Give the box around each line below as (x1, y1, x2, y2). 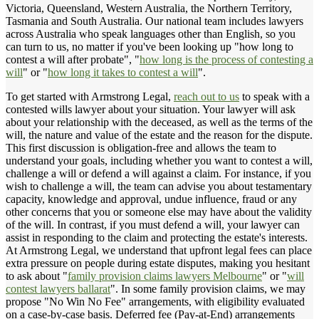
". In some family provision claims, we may (110, 283, 305, 296)
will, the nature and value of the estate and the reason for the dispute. (6, 129, 313, 142)
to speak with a (239, 90, 310, 103)
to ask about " (6, 270, 68, 283)
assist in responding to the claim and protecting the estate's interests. (6, 231, 308, 244)
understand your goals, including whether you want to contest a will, (6, 155, 313, 167)
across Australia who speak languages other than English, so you (6, 28, 296, 41)
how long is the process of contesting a (140, 53, 313, 66)
